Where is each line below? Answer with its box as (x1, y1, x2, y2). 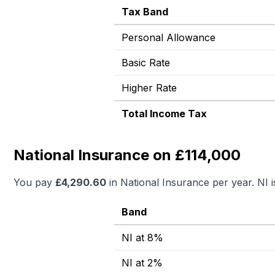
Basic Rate (122, 56, 170, 69)
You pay (14, 176, 55, 188)
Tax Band (122, 6, 168, 18)
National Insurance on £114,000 (14, 146, 241, 164)
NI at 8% (122, 231, 163, 244)
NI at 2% (122, 257, 163, 269)
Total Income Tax (122, 107, 207, 120)
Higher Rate (122, 82, 177, 94)
